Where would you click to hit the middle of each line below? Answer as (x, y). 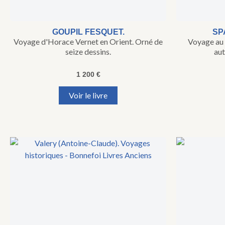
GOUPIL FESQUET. (88, 32)
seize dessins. (88, 52)
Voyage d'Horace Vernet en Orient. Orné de (88, 42)
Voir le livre (88, 95)
